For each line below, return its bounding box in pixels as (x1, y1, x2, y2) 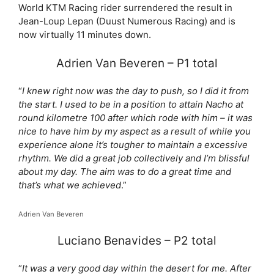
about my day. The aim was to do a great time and (18, 166, 231, 177)
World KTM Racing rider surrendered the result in (18, 1, 232, 13)
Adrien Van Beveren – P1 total (56, 56, 218, 70)
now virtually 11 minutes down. (18, 28, 151, 40)
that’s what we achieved (18, 179, 121, 191)
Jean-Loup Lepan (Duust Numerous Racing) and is (18, 15, 235, 27)
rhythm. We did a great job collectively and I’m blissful (18, 152, 250, 164)
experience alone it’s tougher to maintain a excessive (18, 139, 248, 150)
